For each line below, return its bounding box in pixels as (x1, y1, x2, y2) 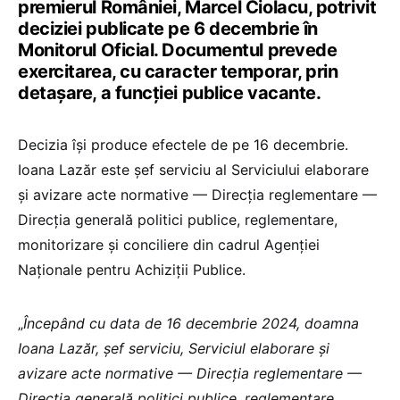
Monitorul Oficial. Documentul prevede (18, 39, 337, 62)
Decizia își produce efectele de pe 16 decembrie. (18, 136, 348, 154)
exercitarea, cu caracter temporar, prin (18, 61, 338, 83)
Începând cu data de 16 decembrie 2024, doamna (23, 314, 359, 333)
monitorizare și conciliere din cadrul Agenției (18, 236, 320, 254)
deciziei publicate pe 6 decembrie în (18, 18, 318, 40)
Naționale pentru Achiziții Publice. (18, 261, 246, 279)
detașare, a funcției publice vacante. (18, 82, 321, 104)
